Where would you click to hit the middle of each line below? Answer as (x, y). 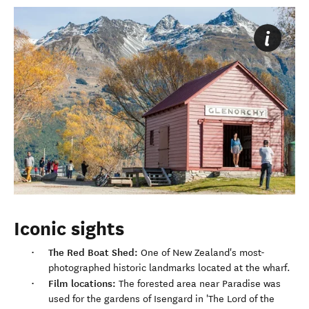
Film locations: (83, 283)
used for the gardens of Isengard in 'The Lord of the (161, 299)
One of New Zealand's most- (201, 252)
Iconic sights (69, 229)
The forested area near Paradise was (200, 283)
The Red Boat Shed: (93, 252)
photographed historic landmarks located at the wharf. (169, 268)
